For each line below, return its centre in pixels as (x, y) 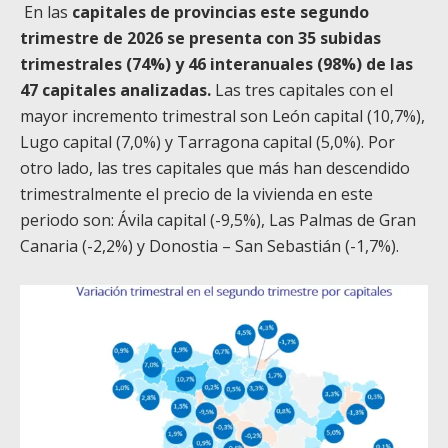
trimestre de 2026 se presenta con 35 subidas (200, 38)
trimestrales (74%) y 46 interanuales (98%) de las (216, 64)
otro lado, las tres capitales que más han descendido (215, 168)
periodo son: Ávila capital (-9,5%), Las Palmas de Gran (218, 220)
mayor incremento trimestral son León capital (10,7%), (222, 116)
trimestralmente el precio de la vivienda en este (196, 194)
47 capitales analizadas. (115, 90)
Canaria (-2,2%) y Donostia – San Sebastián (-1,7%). (209, 246)
